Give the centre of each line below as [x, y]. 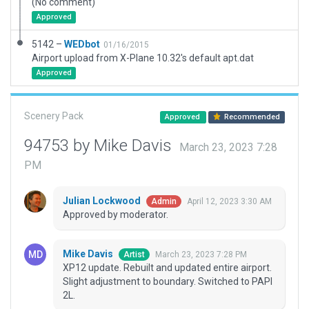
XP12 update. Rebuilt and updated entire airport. [167, 268]
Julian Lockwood [103, 201]
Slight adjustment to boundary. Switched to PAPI [168, 282]
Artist [134, 255]
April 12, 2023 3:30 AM [229, 202]
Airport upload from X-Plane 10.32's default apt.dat [143, 58]
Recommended [251, 117]
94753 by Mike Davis [100, 146]
